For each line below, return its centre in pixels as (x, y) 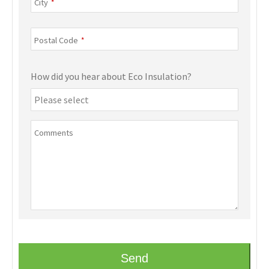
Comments (54, 133)
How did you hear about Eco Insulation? (111, 77)
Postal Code (56, 41)
